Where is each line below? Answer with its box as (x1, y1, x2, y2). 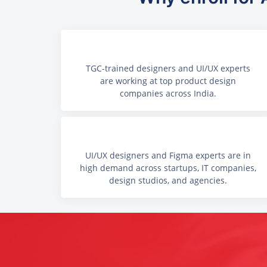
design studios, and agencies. (109, 175, 227, 187)
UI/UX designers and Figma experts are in (85, 150, 251, 162)
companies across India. (120, 88, 216, 99)
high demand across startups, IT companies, (80, 162, 256, 174)
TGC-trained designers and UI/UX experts (86, 63, 250, 74)
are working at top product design (100, 75, 236, 86)
